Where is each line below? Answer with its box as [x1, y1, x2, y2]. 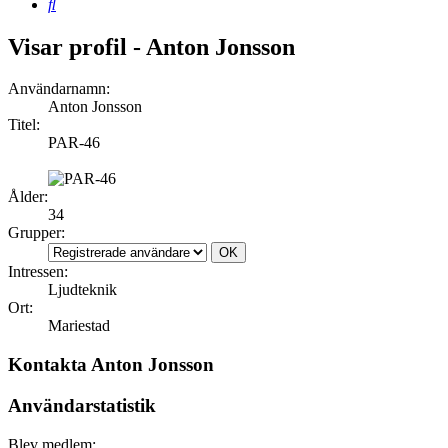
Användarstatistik [8, 394, 156, 416]
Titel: [8, 116, 40, 134]
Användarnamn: [8, 80, 110, 98]
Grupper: [8, 224, 65, 242]
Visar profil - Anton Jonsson [8, 33, 295, 60]
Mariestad [48, 317, 110, 335]
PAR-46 [48, 134, 100, 152]
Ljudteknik [48, 281, 117, 299]
